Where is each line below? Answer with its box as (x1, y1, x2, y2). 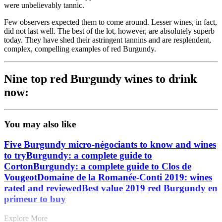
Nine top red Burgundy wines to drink (4, 72, 197, 85)
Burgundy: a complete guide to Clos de (33, 161, 191, 172)
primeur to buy (4, 194, 66, 205)
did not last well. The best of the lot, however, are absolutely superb (4, 26, 215, 35)
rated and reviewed (4, 183, 82, 194)
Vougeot (4, 172, 37, 183)
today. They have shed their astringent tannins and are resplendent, (4, 35, 211, 44)
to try (4, 150, 26, 161)
